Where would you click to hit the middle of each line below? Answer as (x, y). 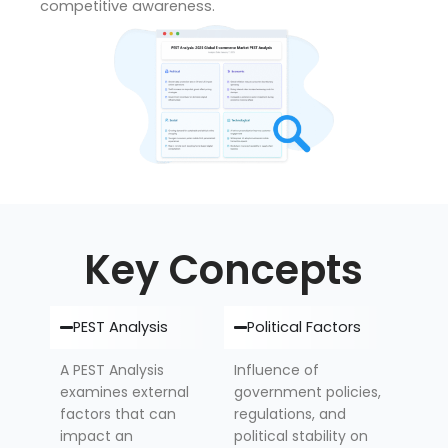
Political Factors (304, 326)
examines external (124, 391)
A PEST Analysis (112, 369)
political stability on (301, 435)
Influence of (276, 369)
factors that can (118, 413)
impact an (96, 435)
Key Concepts (224, 269)
